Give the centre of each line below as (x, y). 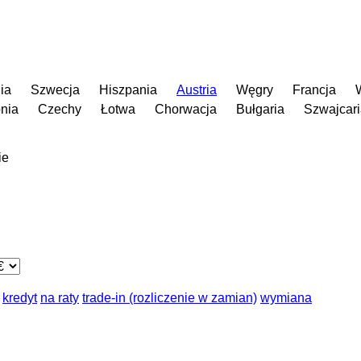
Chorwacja (186, 109)
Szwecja (55, 89)
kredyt (20, 297)
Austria (197, 89)
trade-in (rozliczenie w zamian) (170, 297)
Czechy (60, 109)
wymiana (286, 297)
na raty (60, 297)
